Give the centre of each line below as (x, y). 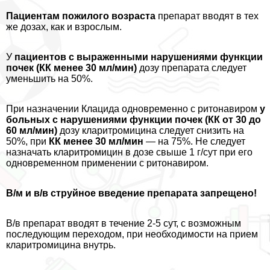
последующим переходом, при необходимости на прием (132, 234)
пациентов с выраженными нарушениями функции (139, 57)
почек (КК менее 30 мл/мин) (71, 67)
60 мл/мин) (32, 130)
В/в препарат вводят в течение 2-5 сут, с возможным (124, 223)
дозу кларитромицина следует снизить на (151, 130)
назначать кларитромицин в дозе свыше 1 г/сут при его (129, 152)
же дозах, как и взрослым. (64, 27)
